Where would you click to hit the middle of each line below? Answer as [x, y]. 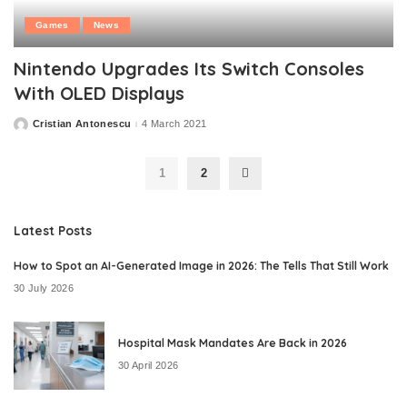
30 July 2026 [44, 288]
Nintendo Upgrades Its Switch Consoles [189, 68]
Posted [31, 128]
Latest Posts [53, 230]
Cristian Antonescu [82, 124]
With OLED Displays [99, 93]
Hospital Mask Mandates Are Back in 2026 [233, 342]
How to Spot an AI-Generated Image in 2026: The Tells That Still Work [201, 265]
